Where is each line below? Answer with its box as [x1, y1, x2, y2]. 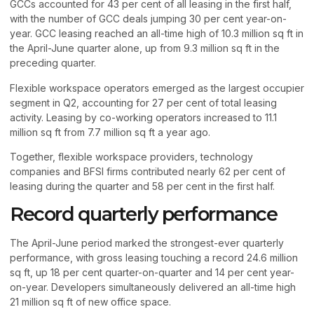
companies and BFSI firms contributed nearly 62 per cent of [10, 165, 285, 178]
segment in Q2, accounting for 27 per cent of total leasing [10, 96, 277, 109]
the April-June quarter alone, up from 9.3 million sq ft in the [10, 42, 280, 55]
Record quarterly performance [10, 202, 277, 226]
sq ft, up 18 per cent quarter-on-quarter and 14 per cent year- [10, 266, 294, 278]
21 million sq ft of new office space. [10, 295, 171, 308]
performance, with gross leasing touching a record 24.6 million [10, 251, 298, 264]
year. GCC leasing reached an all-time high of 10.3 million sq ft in [10, 27, 303, 40]
